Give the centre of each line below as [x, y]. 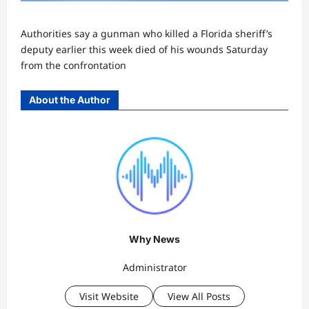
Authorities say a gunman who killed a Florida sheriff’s [147, 34]
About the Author [70, 100]
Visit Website [109, 296]
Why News [154, 239]
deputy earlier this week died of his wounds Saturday [144, 50]
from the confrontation [73, 66]
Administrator [154, 267]
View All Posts [199, 296]
